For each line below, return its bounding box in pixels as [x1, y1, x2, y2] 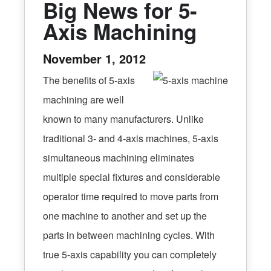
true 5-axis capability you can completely [43, 247, 217, 262]
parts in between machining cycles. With [43, 228, 215, 243]
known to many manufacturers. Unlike [43, 112, 204, 126]
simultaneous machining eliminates [43, 151, 194, 165]
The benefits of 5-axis [43, 73, 135, 88]
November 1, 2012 [43, 50, 146, 68]
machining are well [43, 93, 124, 107]
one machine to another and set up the [43, 209, 207, 223]
